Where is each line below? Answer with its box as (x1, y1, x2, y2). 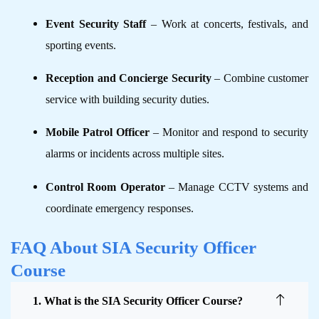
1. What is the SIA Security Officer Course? (33, 295, 243, 308)
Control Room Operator (46, 179, 165, 194)
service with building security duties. (46, 92, 210, 106)
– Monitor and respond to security (150, 125, 309, 140)
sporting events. (46, 38, 117, 52)
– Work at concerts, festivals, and (146, 16, 309, 31)
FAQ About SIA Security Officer (11, 238, 256, 258)
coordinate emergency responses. (46, 201, 194, 215)
